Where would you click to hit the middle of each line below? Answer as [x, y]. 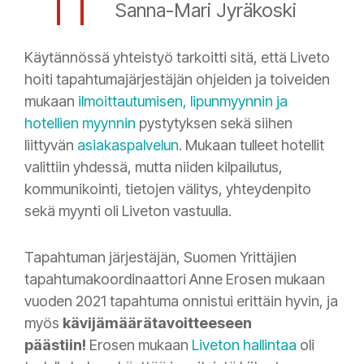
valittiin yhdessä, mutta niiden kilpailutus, [154, 167]
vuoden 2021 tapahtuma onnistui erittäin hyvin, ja [181, 301]
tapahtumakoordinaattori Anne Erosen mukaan [175, 279]
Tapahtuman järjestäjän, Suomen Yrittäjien [160, 257]
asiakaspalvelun [128, 145]
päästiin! [55, 344]
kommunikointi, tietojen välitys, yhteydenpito [168, 188]
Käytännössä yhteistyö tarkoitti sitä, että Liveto [177, 57]
